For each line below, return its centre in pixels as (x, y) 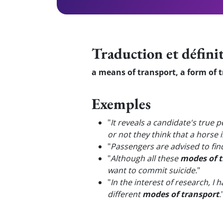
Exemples (121, 104)
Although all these (145, 158)
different (125, 194)
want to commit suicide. (152, 170)
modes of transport (181, 194)
